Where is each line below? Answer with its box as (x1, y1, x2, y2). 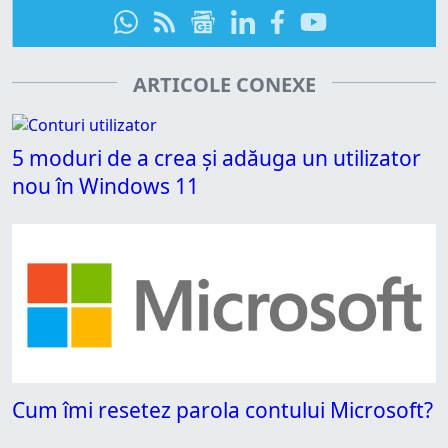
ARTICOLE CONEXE (132, 70, 316, 98)
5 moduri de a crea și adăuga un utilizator (12, 143, 421, 172)
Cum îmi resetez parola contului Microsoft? (12, 395, 433, 424)
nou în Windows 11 (12, 171, 199, 200)
